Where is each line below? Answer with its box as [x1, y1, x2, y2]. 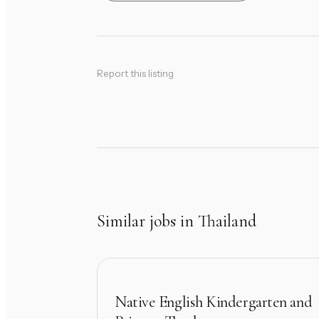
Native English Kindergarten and [115, 291, 313, 311]
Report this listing [97, 68, 174, 80]
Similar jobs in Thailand [97, 211, 256, 232]
